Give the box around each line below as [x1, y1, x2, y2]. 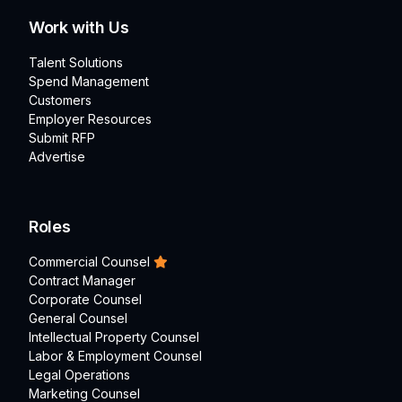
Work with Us [29, 17, 129, 37]
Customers [29, 92, 92, 108]
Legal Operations [29, 366, 130, 382]
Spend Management [29, 73, 149, 89]
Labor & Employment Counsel [29, 347, 202, 363]
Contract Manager [29, 272, 135, 288]
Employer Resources [29, 110, 152, 127]
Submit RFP [29, 129, 95, 145]
